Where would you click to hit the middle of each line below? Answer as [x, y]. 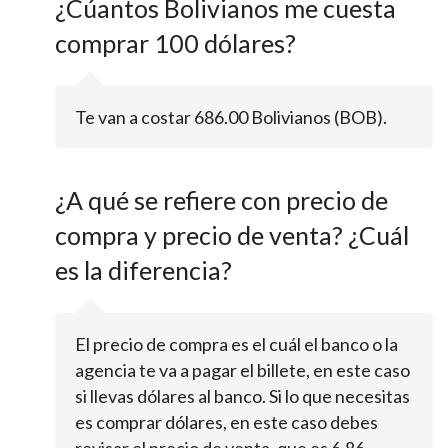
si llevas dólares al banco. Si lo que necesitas [242, 395]
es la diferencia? [143, 269]
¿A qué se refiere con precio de [221, 199]
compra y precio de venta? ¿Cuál [232, 234]
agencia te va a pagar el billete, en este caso [242, 369]
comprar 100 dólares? [175, 42]
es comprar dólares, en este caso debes [226, 421]
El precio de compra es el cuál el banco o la [236, 343]
